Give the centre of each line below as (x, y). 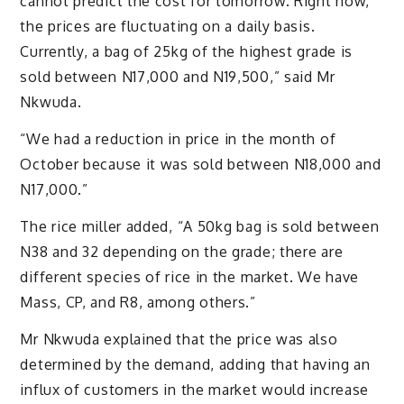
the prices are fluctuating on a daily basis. (168, 27)
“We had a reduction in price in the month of (178, 138)
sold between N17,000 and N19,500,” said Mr (178, 77)
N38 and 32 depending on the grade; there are (182, 251)
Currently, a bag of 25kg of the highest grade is (187, 52)
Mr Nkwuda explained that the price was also (179, 339)
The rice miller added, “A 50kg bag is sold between (200, 226)
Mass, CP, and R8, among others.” (138, 302)
